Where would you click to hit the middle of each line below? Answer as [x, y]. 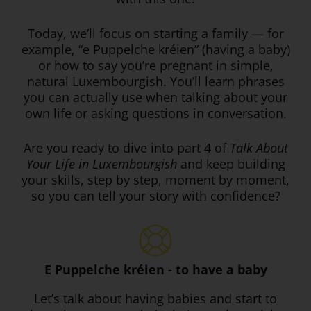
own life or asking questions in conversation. [155, 114]
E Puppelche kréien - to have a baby [155, 270]
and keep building [231, 164]
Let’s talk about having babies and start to [155, 299]
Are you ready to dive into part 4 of [126, 148]
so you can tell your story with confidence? [155, 196]
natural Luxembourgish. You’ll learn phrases [155, 82]
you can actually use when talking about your [155, 98]
